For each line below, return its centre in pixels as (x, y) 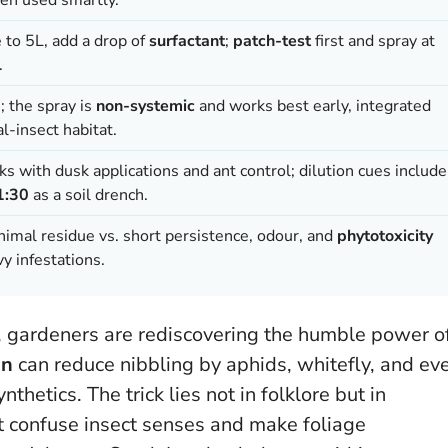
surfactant (187, 40)
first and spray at (373, 40)
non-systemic (145, 105)
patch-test (272, 40)
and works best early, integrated (313, 105)
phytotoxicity (385, 235)
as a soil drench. (88, 194)
